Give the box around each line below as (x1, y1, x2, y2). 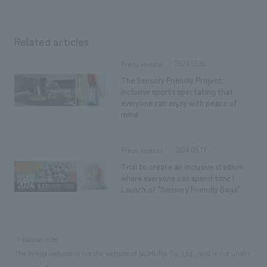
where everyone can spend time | (121, 172, 235, 184)
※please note (14, 233, 58, 244)
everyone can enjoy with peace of (121, 97, 238, 108)
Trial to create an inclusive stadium (121, 160, 244, 172)
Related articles (14, 33, 89, 49)
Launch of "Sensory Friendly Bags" (121, 183, 241, 195)
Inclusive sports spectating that (121, 85, 234, 97)
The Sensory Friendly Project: (121, 74, 224, 86)
